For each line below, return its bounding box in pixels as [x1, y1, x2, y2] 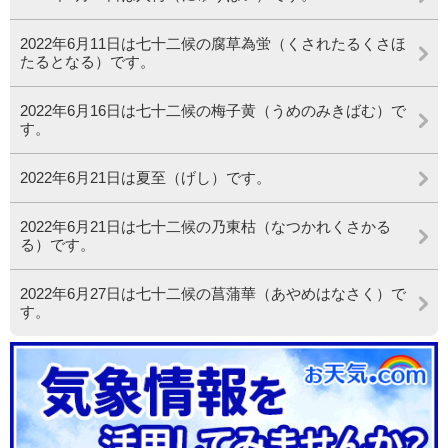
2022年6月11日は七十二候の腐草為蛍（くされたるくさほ [20, 34, 406, 52]
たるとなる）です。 [20, 52, 155, 70]
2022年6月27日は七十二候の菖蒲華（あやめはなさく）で [20, 284, 406, 302]
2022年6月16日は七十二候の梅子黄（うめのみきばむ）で [20, 101, 406, 119]
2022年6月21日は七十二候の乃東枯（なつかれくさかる [20, 217, 391, 235]
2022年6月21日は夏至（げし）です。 [20, 168, 271, 186]
